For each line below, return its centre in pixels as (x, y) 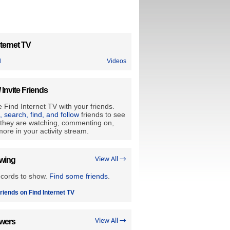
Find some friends (79, 176)
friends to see (102, 114)
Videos (117, 61)
